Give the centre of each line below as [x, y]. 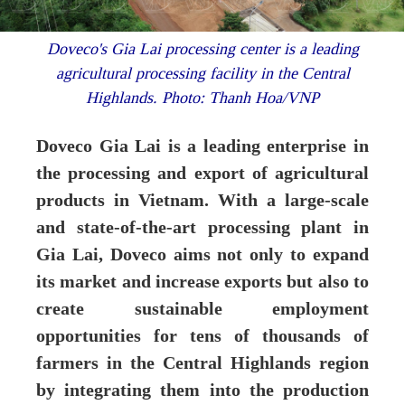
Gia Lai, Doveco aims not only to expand [202, 254]
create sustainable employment [202, 309]
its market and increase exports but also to [202, 282]
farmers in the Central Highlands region [202, 363]
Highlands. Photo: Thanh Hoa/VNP [202, 98]
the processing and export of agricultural [202, 173]
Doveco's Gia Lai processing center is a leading [202, 49]
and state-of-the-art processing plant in [202, 227]
